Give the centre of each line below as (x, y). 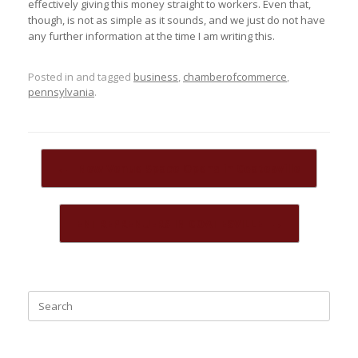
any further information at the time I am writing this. (151, 36)
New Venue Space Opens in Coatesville (187, 168)
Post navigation (64, 156)
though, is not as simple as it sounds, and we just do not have (177, 20)
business (156, 77)
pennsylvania (61, 92)
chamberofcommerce (235, 77)
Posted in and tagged (81, 77)
